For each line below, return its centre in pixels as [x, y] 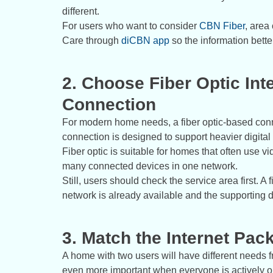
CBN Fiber [222, 26]
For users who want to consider [131, 26]
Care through [92, 41]
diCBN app [145, 41]
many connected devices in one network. [150, 166]
